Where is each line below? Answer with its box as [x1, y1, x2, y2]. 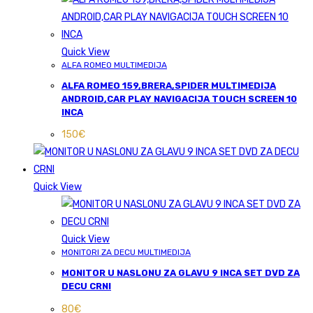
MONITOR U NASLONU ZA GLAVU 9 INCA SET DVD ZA [61, 268, 300, 279]
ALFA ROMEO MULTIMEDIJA [61, 59, 167, 70]
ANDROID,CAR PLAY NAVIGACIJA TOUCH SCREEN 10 [61, 93, 297, 104]
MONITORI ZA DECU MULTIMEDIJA [61, 247, 191, 258]
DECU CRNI [61, 281, 111, 292]
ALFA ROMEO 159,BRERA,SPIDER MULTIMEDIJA [61, 80, 276, 91]
